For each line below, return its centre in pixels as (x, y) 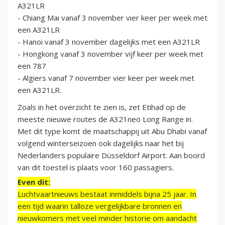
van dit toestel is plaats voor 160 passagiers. (96, 167)
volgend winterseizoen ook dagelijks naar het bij (101, 143)
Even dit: (34, 182)
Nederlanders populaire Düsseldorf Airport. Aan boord (111, 155)
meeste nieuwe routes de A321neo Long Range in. (105, 119)
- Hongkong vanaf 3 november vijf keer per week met (110, 54)
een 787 (32, 66)
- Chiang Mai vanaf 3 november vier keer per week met (113, 18)
